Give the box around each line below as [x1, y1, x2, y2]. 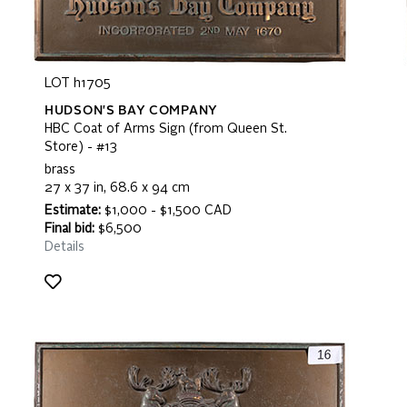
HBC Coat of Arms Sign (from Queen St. [45, 123, 287, 135]
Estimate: [45, 204, 101, 217]
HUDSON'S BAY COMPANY [45, 104, 218, 117]
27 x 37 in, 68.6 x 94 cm [45, 182, 190, 194]
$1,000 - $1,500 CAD [101, 204, 232, 217]
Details [45, 241, 84, 253]
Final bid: [45, 223, 94, 235]
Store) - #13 [45, 141, 117, 154]
